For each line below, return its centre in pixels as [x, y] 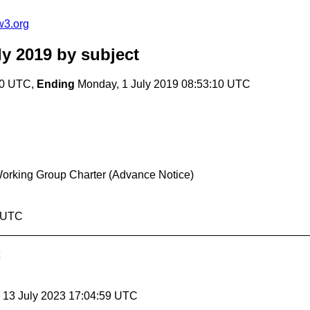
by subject [95, 55]
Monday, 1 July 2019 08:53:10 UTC [163, 84]
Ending [56, 84]
